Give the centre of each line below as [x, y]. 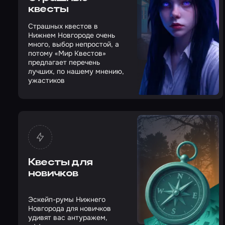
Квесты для [60, 163]
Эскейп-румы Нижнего [67, 199]
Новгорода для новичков [70, 208]
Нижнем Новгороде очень [72, 35]
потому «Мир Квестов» [67, 53]
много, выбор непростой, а [74, 44]
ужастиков [46, 80]
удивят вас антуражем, [68, 217]
